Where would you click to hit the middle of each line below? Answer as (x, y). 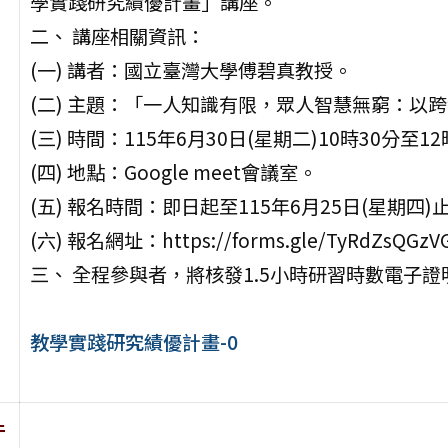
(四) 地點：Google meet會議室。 (173, 172)
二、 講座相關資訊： (117, 36)
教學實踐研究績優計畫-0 (133, 342)
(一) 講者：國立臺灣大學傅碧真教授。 (190, 70)
